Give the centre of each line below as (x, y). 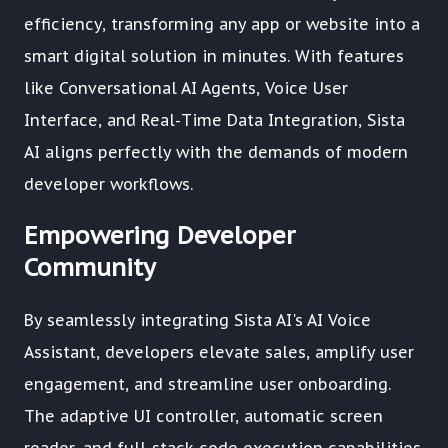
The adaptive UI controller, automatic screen (203, 415)
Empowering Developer (159, 235)
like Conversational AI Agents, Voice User (186, 87)
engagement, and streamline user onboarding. (207, 383)
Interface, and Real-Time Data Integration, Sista (214, 119)
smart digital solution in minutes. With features (214, 55)
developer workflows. (108, 183)
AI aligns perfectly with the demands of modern (216, 151)
